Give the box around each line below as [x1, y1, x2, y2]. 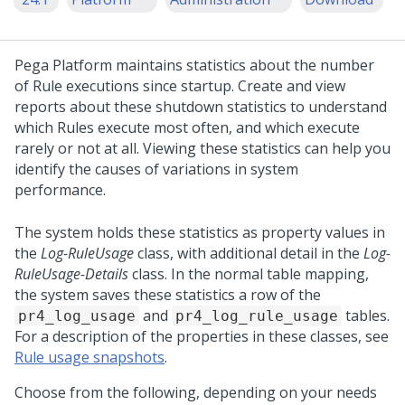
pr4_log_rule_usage [175, 307, 338, 325]
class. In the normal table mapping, [128, 264, 369, 284]
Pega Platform [14, 55, 112, 75]
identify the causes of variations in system [14, 159, 298, 179]
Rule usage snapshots [14, 347, 165, 367]
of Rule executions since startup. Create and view [14, 76, 345, 96]
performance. [14, 180, 106, 200]
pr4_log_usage [18, 307, 136, 325]
